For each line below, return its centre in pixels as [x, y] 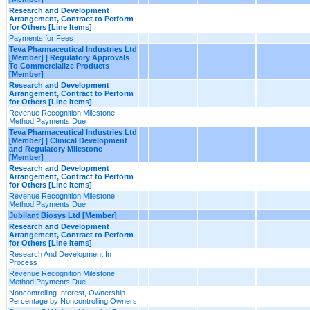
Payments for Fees [41, 38]
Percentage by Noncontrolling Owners [73, 301]
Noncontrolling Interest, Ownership [67, 292]
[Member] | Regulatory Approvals [69, 57]
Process [23, 262]
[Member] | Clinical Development [68, 140]
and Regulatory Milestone [56, 148]
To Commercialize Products [59, 65]
